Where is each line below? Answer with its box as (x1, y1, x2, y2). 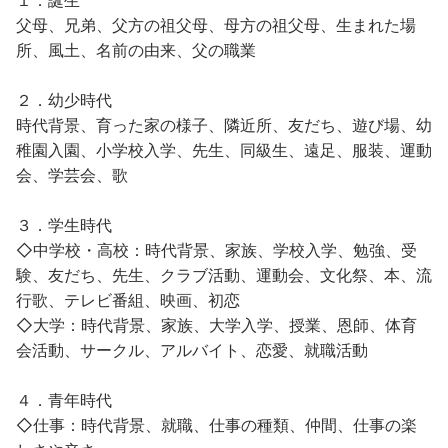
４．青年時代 (16, 390, 112, 410)
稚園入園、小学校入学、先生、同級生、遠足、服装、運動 (16, 140, 432, 160)
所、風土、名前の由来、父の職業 (16, 40, 256, 60)
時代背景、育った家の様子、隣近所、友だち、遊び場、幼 (16, 115, 432, 135)
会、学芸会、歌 (16, 165, 128, 185)
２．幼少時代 (16, 90, 112, 110)
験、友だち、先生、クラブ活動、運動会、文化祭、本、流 (16, 265, 432, 285)
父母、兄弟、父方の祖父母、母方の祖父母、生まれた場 (16, 15, 416, 35)
